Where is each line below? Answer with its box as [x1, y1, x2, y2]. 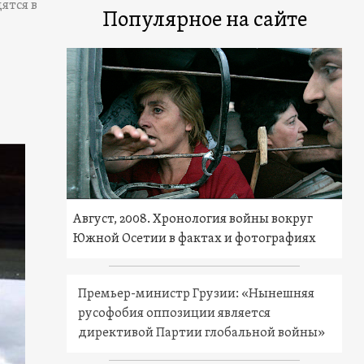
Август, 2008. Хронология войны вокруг [73, 210, 314, 227]
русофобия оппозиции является [78, 305, 271, 322]
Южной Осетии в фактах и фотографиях [73, 230, 317, 247]
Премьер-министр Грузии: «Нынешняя [78, 285, 315, 302]
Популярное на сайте [102, 7, 307, 34]
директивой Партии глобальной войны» [78, 324, 326, 341]
